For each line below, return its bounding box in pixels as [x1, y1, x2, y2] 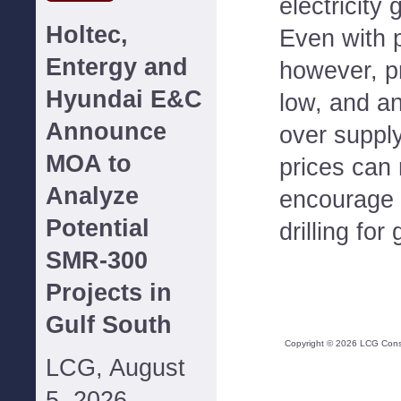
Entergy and [46, 54, 188, 81]
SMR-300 [46, 247, 148, 274]
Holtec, [46, 21, 128, 48]
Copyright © [284, 338, 336, 348]
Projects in [46, 279, 172, 306]
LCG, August [46, 354, 185, 381]
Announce [46, 118, 166, 145]
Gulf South [46, 311, 172, 338]
